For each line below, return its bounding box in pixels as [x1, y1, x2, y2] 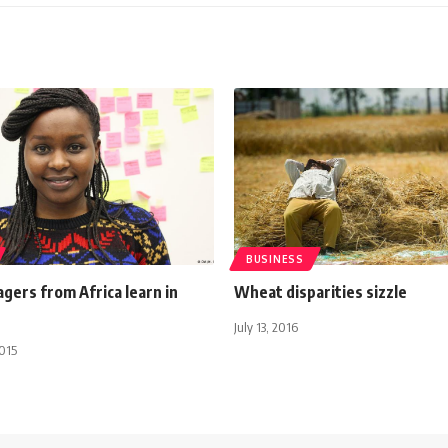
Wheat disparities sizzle [234, 281, 407, 302]
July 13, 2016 [234, 318, 298, 335]
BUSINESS [246, 252, 304, 265]
